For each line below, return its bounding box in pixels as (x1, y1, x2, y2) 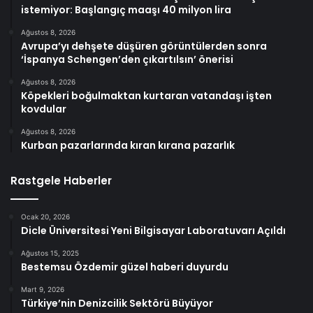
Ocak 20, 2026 (21, 212, 70, 221)
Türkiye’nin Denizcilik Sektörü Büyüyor (21, 296, 213, 311)
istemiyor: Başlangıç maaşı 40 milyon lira (21, 3, 231, 17)
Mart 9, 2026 (21, 285, 64, 294)
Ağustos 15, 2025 (21, 249, 79, 258)
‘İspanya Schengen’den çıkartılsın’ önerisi (21, 52, 233, 67)
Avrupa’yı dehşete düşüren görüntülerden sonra (21, 39, 267, 54)
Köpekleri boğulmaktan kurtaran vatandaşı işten (21, 89, 272, 103)
